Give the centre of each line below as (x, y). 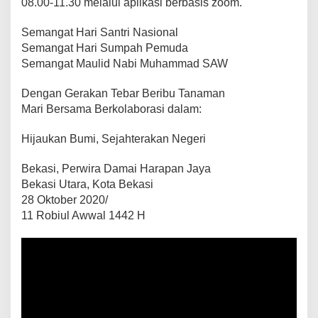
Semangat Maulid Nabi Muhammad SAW (125, 63)
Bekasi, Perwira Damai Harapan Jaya (116, 168)
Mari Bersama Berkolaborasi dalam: (111, 109)
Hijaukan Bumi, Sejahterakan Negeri (114, 138)
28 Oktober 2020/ (65, 199)
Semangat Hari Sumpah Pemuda (105, 48)
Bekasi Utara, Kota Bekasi (87, 184)
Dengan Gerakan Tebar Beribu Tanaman (123, 93)
